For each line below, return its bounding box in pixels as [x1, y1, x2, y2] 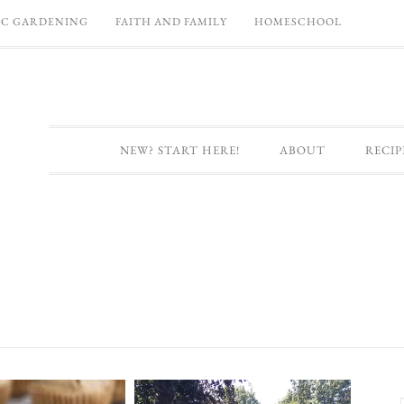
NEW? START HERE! [119, 142, 240, 158]
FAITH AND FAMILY [115, 14, 227, 29]
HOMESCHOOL [254, 14, 342, 29]
